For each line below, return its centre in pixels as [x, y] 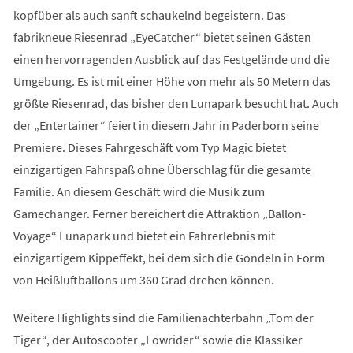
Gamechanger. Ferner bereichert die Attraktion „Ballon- [159, 213]
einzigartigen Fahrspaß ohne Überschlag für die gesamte [162, 169]
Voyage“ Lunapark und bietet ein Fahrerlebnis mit [144, 235]
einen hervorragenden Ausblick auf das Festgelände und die [171, 59]
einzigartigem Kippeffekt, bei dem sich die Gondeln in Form [169, 257]
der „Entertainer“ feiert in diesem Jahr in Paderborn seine [166, 125]
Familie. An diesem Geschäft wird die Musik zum [139, 191]
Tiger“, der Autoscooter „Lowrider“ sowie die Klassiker [158, 339]
